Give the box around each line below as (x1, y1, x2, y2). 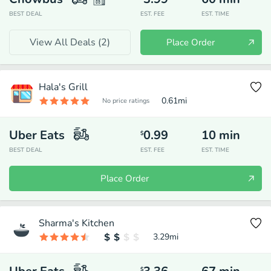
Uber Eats (9, 127, 65, 143)
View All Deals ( (30, 36, 101, 49)
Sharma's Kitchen (39, 217, 114, 230)
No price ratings (102, 96, 149, 105)
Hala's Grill (39, 80, 88, 94)
